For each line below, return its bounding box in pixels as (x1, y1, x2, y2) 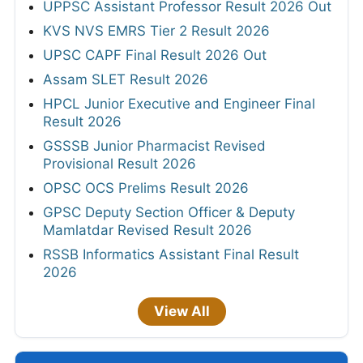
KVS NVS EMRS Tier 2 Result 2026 (43, 22, 270, 39)
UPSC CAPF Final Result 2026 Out (43, 46, 267, 63)
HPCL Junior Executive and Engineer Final (43, 95, 315, 112)
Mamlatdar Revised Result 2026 (43, 221, 252, 238)
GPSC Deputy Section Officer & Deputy (43, 203, 295, 220)
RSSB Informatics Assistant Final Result (43, 246, 299, 263)
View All (153, 302, 210, 319)
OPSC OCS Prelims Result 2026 (43, 179, 249, 196)
